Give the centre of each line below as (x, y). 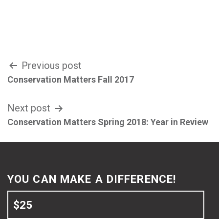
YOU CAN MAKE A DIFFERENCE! (92, 179)
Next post (29, 108)
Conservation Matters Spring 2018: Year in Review (108, 122)
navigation (49, 91)
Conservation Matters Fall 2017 (71, 79)
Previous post (52, 66)
